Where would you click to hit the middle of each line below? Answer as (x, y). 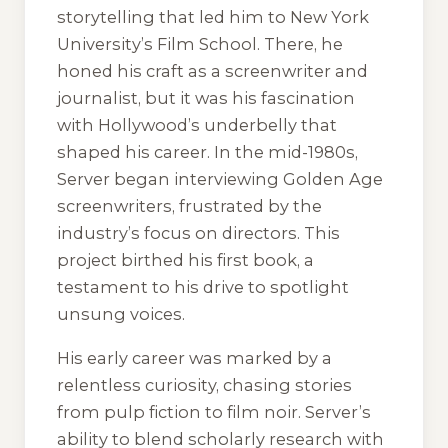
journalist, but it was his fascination (206, 97)
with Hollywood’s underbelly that (197, 124)
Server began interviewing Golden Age (220, 178)
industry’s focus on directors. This (198, 232)
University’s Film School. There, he (200, 43)
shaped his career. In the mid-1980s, (207, 151)
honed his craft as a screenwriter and (212, 70)
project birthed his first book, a (185, 259)
